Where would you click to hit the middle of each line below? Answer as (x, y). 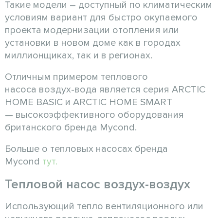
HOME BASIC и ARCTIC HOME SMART (89, 102)
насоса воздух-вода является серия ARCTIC (105, 89)
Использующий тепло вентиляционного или (104, 206)
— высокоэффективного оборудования (94, 115)
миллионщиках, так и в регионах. (79, 55)
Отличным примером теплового (76, 77)
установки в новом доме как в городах (93, 43)
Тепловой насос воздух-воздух (98, 184)
